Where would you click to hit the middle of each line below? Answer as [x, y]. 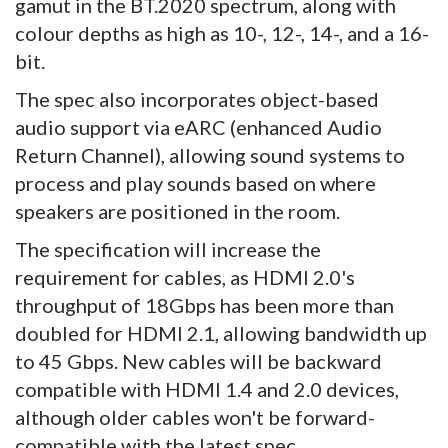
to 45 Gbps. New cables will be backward [198, 361]
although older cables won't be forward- [195, 417]
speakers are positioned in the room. [177, 211]
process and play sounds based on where [195, 183]
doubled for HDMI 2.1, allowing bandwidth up [221, 333]
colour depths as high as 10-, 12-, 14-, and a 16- [222, 33]
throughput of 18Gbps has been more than [204, 305]
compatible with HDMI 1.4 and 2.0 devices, [207, 389]
